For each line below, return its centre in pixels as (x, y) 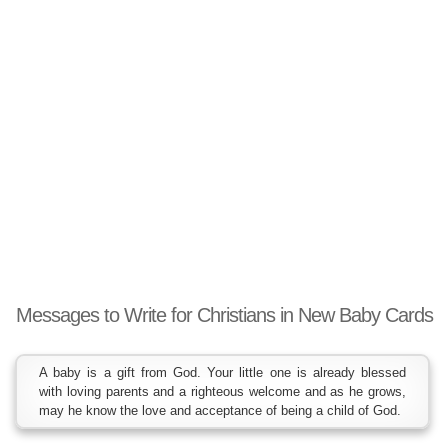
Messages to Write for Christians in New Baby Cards (224, 315)
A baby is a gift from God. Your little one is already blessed (222, 372)
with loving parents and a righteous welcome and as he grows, (222, 391)
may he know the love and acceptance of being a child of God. (220, 410)
